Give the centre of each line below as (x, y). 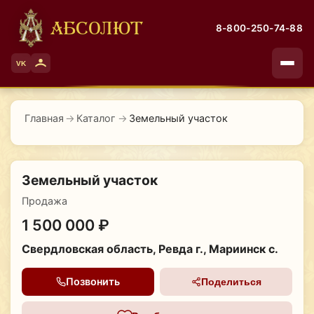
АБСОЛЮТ (97, 28)
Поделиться (231, 281)
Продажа (44, 200)
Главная (44, 118)
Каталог (96, 118)
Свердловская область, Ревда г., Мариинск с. (150, 248)
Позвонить (93, 282)
